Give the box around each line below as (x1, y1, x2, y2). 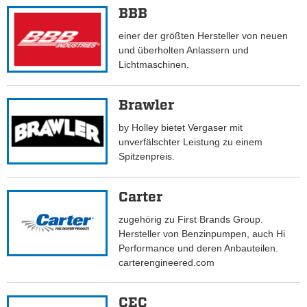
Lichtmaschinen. (119, 59, 195, 71)
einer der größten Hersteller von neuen (119, 30, 288, 42)
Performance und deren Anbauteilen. (119, 243, 279, 254)
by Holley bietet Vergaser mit (119, 122, 243, 134)
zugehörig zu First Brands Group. (119, 214, 264, 225)
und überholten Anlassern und (119, 45, 249, 56)
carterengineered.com (119, 257, 215, 269)
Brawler (119, 97, 175, 114)
